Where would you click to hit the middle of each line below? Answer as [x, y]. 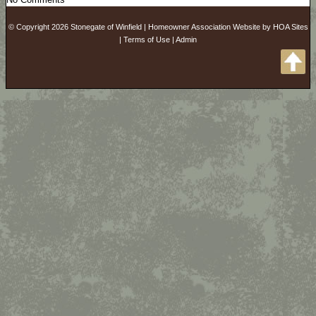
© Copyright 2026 [39, 27]
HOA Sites [290, 27]
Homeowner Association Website [204, 27]
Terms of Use [147, 39]
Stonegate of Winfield [106, 27]
